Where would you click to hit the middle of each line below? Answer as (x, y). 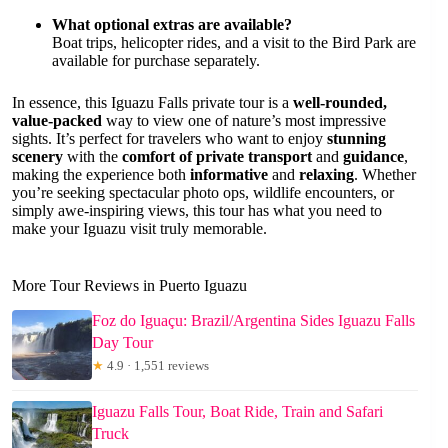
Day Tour (122, 342)
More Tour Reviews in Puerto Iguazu (129, 285)
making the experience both (101, 174)
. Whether (385, 174)
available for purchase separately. (156, 60)
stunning (356, 138)
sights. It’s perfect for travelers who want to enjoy (169, 138)
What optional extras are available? (172, 24)
